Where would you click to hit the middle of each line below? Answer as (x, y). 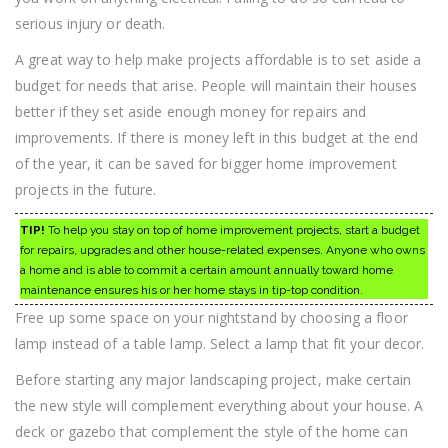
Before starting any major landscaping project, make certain (213, 379)
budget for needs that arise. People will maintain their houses (216, 85)
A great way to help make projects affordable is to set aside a (218, 59)
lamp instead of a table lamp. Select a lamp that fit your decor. (220, 343)
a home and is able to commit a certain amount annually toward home (206, 269)
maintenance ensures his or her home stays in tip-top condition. (191, 289)
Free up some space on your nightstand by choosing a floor (211, 317)
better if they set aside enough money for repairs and (191, 111)
